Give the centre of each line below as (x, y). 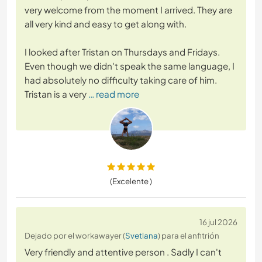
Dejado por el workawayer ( (75, 236)
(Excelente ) (131, 181)
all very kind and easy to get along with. (106, 24)
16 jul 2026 (218, 222)
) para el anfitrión (189, 236)
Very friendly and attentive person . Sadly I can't (123, 252)
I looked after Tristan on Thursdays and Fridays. (122, 52)
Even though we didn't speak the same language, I (130, 66)
